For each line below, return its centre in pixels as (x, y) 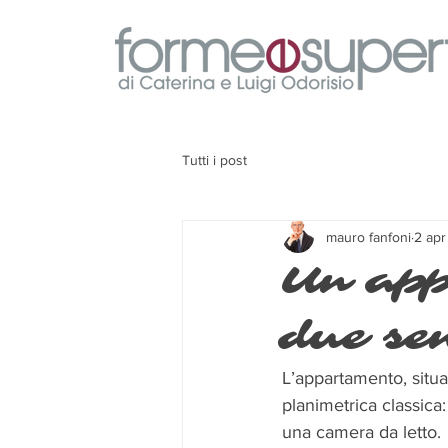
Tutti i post (214, 159)
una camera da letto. (361, 432)
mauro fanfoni (368, 236)
